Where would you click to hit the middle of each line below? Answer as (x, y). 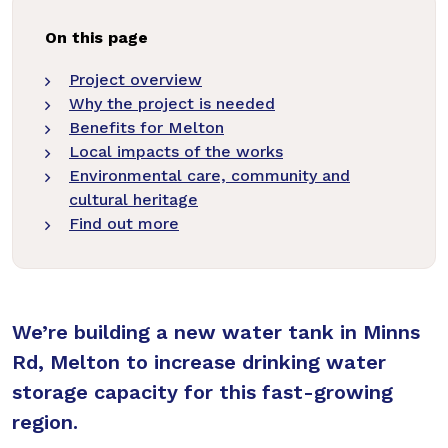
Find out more (124, 223)
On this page (96, 37)
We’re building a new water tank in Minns (216, 332)
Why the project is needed (172, 103)
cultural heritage (133, 199)
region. (45, 422)
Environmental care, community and (209, 175)
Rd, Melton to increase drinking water (199, 362)
